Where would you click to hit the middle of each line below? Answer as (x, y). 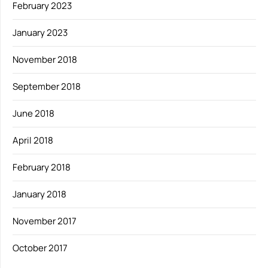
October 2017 (40, 248)
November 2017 (45, 221)
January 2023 (40, 33)
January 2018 (39, 194)
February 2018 (42, 167)
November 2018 (45, 60)
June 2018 (33, 114)
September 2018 (47, 87)
